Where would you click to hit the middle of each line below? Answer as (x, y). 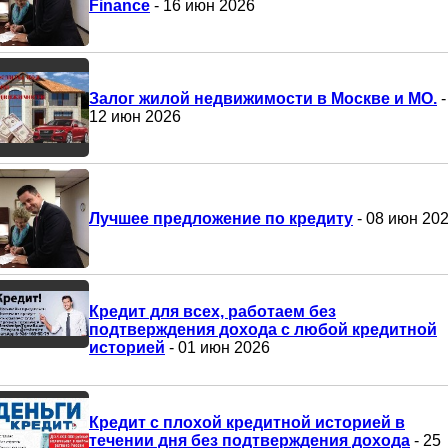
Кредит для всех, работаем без (212, 311)
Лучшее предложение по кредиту (221, 218)
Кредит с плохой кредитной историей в (247, 422)
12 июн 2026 (135, 116)
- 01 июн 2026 (217, 347)
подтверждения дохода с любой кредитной (263, 329)
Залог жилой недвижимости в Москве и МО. (263, 98)
